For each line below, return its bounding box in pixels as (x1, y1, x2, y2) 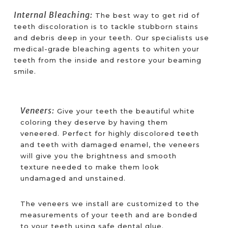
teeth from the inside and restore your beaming (14, 55, 202, 64)
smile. (14, 67, 37, 75)
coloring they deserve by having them (20, 118, 168, 127)
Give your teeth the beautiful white (54, 107, 195, 116)
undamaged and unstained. (20, 174, 126, 183)
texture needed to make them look (20, 163, 160, 172)
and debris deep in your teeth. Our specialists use (14, 33, 210, 42)
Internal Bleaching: (14, 9, 93, 20)
